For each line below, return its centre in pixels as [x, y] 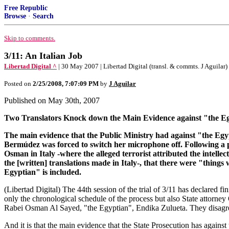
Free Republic [26, 8]
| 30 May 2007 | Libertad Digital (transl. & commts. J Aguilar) [143, 66]
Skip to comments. [30, 38]
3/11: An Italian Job [43, 56]
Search [43, 16]
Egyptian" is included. [43, 172]
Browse [15, 16]
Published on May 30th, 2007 [52, 100]
